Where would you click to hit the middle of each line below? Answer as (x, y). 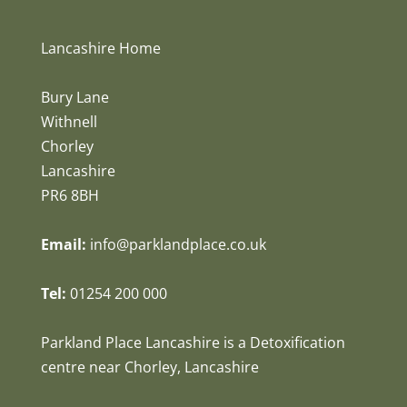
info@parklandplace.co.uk (178, 245)
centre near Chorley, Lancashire (149, 367)
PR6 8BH (69, 196)
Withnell (69, 122)
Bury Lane (74, 98)
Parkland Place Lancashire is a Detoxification (193, 343)
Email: (63, 245)
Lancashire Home (100, 49)
